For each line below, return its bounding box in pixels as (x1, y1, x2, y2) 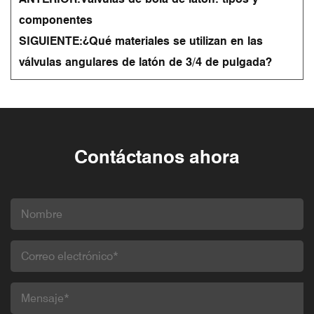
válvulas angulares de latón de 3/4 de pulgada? (19, 55, 272, 69)
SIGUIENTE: (19, 34, 83, 48)
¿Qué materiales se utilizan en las (83, 34, 263, 48)
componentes (19, 13, 93, 27)
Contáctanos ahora (74, 146, 240, 168)
